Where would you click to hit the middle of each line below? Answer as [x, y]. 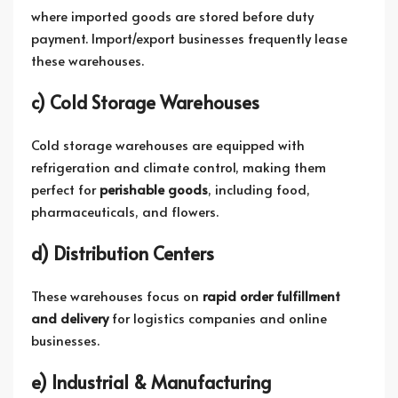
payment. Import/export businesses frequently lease [189, 38]
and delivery [70, 318]
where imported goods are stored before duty [172, 16]
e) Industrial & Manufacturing [151, 382]
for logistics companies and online [218, 318]
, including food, [259, 189]
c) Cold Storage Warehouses [145, 102]
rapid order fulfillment [271, 295]
